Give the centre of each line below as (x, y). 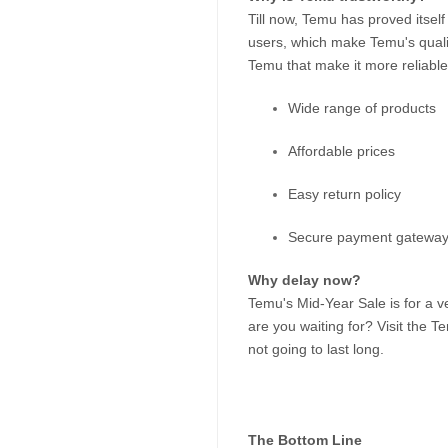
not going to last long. (316, 348)
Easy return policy (344, 193)
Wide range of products (362, 107)
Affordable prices (341, 150)
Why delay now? (304, 279)
